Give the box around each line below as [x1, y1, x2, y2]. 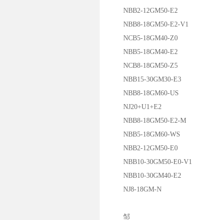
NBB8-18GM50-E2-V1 [110, 21, 189, 28]
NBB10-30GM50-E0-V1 [110, 158, 192, 165]
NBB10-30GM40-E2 [110, 172, 181, 179]
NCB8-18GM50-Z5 [110, 62, 178, 69]
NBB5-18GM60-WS [110, 131, 180, 138]
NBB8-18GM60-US [110, 89, 179, 97]
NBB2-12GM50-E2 [110, 7, 178, 14]
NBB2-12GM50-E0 [110, 144, 178, 152]
